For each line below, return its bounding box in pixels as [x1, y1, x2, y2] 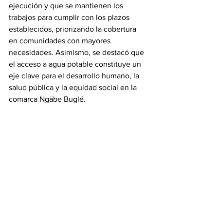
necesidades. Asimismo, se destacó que [9, 48, 146, 56]
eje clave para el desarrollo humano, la [9, 72, 141, 80]
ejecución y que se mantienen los [9, 1, 125, 10]
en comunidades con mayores [9, 36, 112, 45]
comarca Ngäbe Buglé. [9, 95, 86, 103]
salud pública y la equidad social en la [9, 83, 139, 91]
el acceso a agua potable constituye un [9, 60, 143, 68]
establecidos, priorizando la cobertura [9, 25, 138, 33]
